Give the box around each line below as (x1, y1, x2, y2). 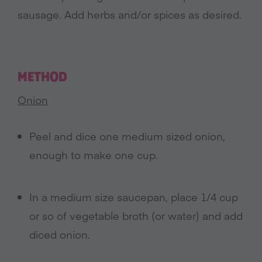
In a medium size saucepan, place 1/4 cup (29, 189, 238, 204)
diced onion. (29, 227, 90, 242)
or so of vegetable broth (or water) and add (29, 208, 243, 223)
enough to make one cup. (29, 147, 158, 162)
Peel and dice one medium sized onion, (29, 129, 225, 143)
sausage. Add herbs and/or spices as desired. (18, 7, 242, 22)
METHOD (18, 70, 67, 85)
